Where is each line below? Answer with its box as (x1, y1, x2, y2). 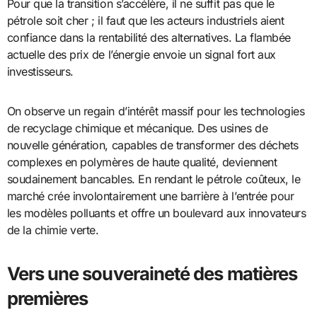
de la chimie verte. (6, 222, 99, 237)
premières (6, 287, 88, 309)
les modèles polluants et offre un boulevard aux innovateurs (6, 205, 306, 220)
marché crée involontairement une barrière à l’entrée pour (6, 188, 294, 203)
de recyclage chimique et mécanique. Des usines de (6, 120, 268, 135)
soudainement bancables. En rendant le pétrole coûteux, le (6, 171, 301, 186)
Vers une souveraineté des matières (6, 262, 298, 284)
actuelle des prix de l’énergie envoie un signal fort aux (6, 47, 276, 62)
